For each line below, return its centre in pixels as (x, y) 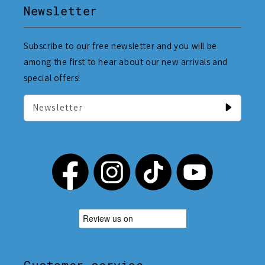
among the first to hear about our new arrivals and (126, 62)
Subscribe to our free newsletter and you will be (120, 46)
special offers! (52, 77)
